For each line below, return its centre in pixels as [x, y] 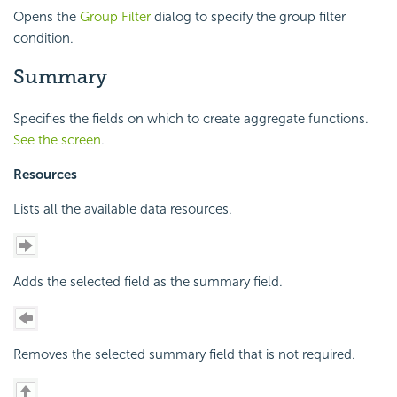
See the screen [57, 140]
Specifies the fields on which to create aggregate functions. [191, 119]
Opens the [47, 16]
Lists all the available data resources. [123, 210]
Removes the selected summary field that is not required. [184, 355]
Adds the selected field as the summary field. [148, 282]
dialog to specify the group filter [250, 16]
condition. [43, 38]
